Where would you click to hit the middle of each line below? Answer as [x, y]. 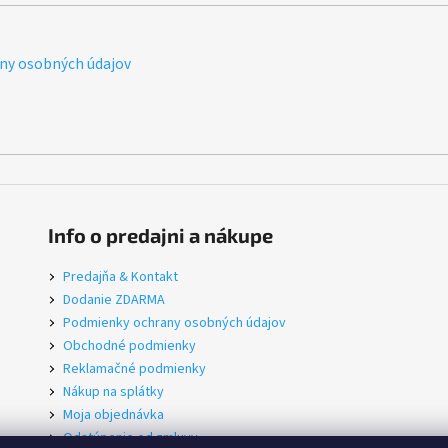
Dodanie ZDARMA [113, 299]
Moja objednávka [113, 414]
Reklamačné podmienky [134, 368]
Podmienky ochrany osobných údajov [174, 322]
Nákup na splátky [113, 391]
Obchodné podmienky [129, 345]
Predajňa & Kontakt [120, 276]
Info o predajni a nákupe [160, 234]
